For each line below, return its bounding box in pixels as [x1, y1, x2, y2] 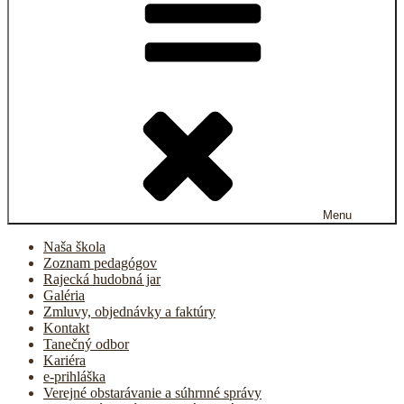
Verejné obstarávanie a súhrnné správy [43, 385, 262, 400]
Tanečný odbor [43, 336, 129, 352]
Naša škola [43, 239, 106, 254]
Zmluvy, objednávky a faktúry [43, 304, 216, 319]
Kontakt [43, 320, 89, 335]
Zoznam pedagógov [43, 255, 157, 271]
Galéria [43, 288, 85, 303]
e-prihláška [43, 369, 106, 384]
